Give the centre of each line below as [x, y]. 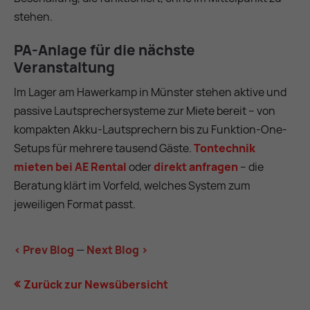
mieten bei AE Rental [70, 167]
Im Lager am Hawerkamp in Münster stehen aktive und [150, 92]
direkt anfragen [196, 167]
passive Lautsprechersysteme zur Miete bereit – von [145, 111]
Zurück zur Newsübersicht [96, 285]
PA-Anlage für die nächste [104, 50]
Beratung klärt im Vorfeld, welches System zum [132, 186]
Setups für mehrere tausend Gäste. [104, 148]
